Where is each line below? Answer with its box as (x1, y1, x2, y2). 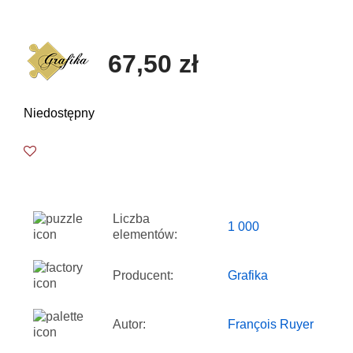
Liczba (113, 211, 150, 225)
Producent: (113, 268, 173, 282)
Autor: (113, 317, 146, 331)
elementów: (113, 227, 177, 241)
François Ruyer (228, 317, 314, 331)
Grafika (228, 268, 268, 282)
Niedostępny (24, 106, 95, 120)
